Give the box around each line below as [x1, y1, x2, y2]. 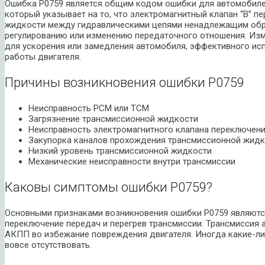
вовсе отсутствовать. [5, 239, 92, 250]
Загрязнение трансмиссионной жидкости [28, 113, 198, 124]
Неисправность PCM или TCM [28, 102, 149, 114]
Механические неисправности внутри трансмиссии [28, 156, 235, 167]
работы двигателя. [5, 51, 81, 62]
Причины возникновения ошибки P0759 [5, 75, 244, 90]
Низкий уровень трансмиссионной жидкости [28, 145, 212, 156]
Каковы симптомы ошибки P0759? [5, 179, 212, 195]
